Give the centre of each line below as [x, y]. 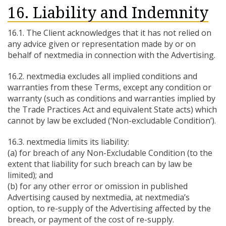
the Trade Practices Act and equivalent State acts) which [112, 109]
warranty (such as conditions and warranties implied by [111, 98]
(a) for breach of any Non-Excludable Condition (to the [110, 153]
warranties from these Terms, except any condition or [109, 87]
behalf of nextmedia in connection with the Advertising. [111, 55]
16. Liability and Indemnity [108, 13]
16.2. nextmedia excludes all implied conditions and [102, 76]
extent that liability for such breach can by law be [100, 164]
